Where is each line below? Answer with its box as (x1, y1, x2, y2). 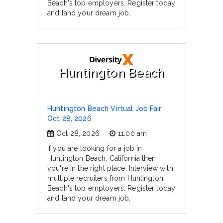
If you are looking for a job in (47, 144, 142, 152)
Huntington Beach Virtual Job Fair (47, 105, 162, 112)
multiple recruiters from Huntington (47, 174, 163, 182)
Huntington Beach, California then (47, 154, 156, 162)
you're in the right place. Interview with (47, 164, 173, 172)
